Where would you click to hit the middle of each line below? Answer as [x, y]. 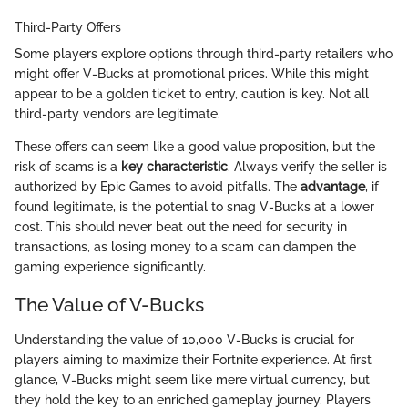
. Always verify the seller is [307, 167]
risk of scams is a [68, 167]
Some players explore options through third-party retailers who [204, 54]
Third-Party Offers [68, 28]
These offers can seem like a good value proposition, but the [195, 147]
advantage [333, 187]
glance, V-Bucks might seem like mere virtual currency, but [192, 379]
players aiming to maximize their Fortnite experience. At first [193, 359]
